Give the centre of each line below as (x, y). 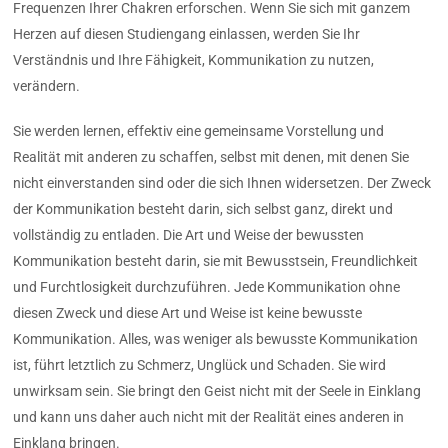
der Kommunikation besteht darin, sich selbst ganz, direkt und (203, 208)
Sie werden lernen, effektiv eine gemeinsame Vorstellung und (199, 130)
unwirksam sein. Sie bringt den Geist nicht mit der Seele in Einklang (217, 390)
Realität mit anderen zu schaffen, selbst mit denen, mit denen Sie (211, 156)
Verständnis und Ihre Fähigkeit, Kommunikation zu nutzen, (194, 60)
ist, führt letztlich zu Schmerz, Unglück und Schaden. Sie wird (200, 364)
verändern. (47, 86)
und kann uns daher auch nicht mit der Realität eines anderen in (209, 416)
